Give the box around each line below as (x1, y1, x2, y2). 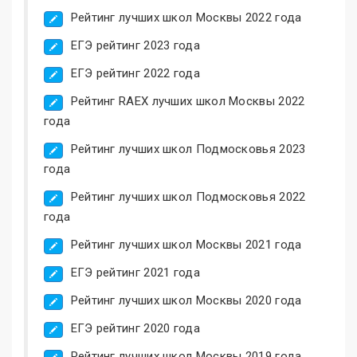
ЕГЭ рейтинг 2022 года (70, 65, 200, 80)
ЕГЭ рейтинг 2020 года (70, 320, 200, 335)
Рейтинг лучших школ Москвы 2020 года (70, 292, 302, 308)
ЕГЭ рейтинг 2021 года (70, 265, 200, 280)
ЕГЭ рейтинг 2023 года (70, 37, 200, 53)
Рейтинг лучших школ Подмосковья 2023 (70, 141, 306, 156)
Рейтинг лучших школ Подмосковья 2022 (70, 189, 306, 204)
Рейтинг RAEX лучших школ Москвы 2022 (70, 93, 305, 108)
